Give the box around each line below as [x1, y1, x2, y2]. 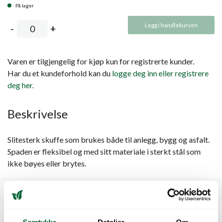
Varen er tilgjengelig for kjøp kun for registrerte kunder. [7, 56, 194, 66]
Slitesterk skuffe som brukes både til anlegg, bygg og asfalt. [7, 134, 210, 144]
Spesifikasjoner [11, 186, 68, 196]
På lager [15, 2, 34, 8]
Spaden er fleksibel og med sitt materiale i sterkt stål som [7, 146, 201, 156]
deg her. [7, 80, 34, 90]
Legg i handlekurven [145, 21, 198, 29]
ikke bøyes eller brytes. [7, 158, 86, 168]
